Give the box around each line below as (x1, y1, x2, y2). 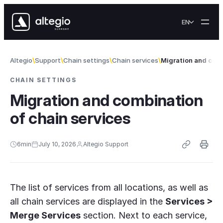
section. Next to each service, (81, 210, 207, 221)
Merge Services (10, 210, 81, 221)
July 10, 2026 (38, 140, 76, 148)
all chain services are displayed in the (10, 196, 165, 207)
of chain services (10, 109, 133, 128)
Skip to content (3, 3, 64, 13)
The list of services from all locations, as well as (10, 182, 208, 193)
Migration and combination (10, 91, 203, 110)
